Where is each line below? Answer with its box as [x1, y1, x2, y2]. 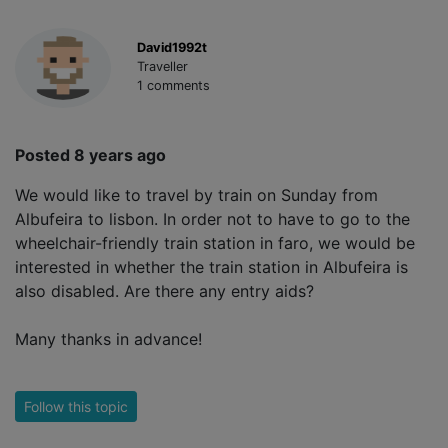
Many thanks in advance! [15, 329, 202, 350]
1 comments [136, 78, 210, 94]
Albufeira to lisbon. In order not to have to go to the [15, 209, 410, 230]
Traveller [136, 59, 188, 75]
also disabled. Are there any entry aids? [15, 281, 314, 302]
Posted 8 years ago [15, 145, 166, 166]
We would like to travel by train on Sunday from [15, 185, 378, 206]
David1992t [136, 40, 207, 56]
